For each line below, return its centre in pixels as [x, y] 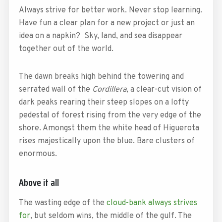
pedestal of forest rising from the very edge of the [110, 115]
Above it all [39, 182]
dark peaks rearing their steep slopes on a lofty [104, 102]
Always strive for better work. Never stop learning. [110, 10]
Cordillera [109, 89]
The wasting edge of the [62, 203]
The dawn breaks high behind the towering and [101, 77]
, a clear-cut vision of [164, 89]
